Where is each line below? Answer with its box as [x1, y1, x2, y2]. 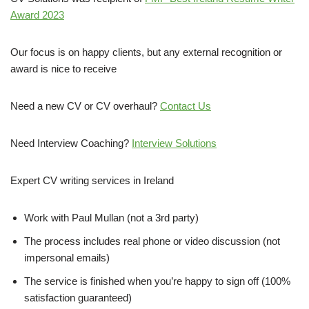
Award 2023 [10, 8, 64, 21]
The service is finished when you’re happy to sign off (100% [24, 275, 290, 287]
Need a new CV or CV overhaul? [10, 99, 160, 112]
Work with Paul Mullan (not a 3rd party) [24, 211, 199, 223]
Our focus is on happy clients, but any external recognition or [10, 46, 282, 58]
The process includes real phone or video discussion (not [24, 235, 280, 247]
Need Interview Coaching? [10, 137, 132, 149]
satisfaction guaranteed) [24, 291, 132, 303]
